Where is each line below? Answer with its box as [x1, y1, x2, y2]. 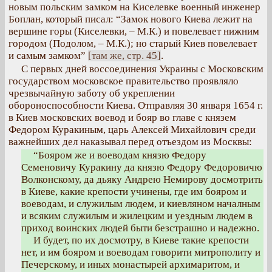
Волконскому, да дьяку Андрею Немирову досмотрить [21, 174, 263, 185]
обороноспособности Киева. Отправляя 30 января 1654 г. [8, 100, 263, 111]
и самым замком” [8, 50, 88, 61]
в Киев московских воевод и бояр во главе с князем [8, 112, 236, 123]
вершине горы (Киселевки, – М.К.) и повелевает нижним [8, 25, 259, 37]
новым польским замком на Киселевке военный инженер [8, 1, 260, 13]
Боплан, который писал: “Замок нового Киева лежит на [8, 13, 253, 25]
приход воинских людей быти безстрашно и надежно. [21, 222, 259, 234]
